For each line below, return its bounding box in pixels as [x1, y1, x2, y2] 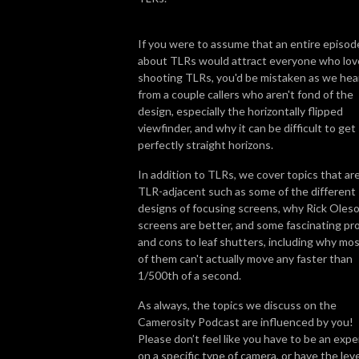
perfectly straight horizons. [138, 137, 273, 151]
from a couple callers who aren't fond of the [138, 87, 353, 101]
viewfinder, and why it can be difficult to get [138, 120, 356, 135]
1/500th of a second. [138, 268, 241, 282]
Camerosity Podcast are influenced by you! [138, 314, 356, 329]
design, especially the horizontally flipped [138, 103, 343, 118]
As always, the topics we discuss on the [138, 297, 337, 312]
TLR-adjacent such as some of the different [138, 184, 356, 198]
